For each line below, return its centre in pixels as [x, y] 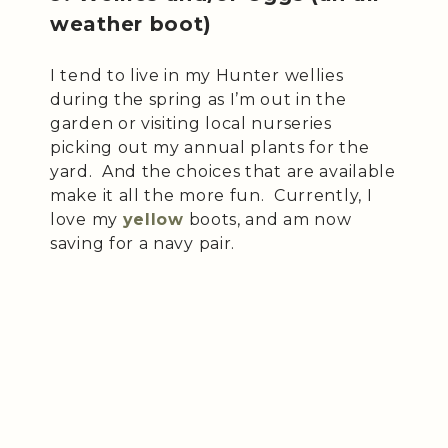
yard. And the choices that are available [223, 171]
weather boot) [131, 23]
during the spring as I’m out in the [198, 99]
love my [86, 219]
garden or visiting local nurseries [191, 123]
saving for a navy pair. [143, 243]
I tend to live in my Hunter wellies [197, 75]
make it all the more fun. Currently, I [211, 195]
